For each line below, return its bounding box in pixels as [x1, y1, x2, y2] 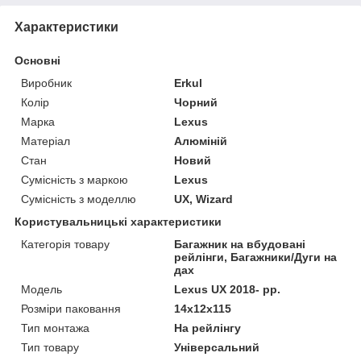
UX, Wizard [174, 192, 234, 205]
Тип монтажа [21, 321, 89, 334]
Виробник [21, 76, 72, 89]
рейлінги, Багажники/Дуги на [174, 250, 338, 263]
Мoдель [21, 282, 62, 296]
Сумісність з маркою [21, 172, 128, 186]
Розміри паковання [21, 301, 121, 315]
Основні [15, 53, 60, 67]
